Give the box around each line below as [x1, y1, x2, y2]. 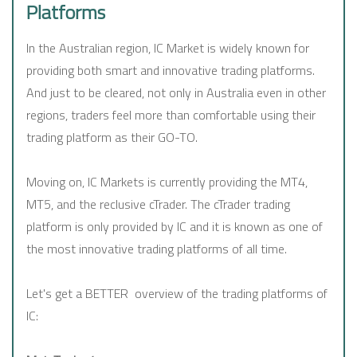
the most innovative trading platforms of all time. [26, 239, 287, 259]
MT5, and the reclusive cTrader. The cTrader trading [26, 194, 290, 214]
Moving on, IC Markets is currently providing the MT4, [26, 172, 308, 192]
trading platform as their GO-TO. [26, 127, 198, 147]
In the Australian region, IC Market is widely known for [26, 38, 309, 58]
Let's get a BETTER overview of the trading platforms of [26, 284, 328, 304]
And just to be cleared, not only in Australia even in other [26, 83, 326, 103]
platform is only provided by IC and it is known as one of [26, 217, 323, 237]
